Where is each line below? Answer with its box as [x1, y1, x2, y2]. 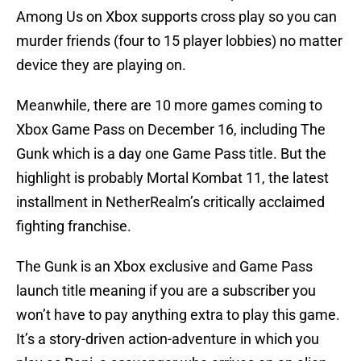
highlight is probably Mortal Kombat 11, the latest [16, 169, 329, 187]
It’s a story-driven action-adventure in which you [16, 330, 319, 348]
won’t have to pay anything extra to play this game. [16, 306, 340, 324]
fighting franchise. [16, 218, 131, 235]
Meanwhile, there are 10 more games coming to [16, 97, 322, 114]
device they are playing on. [16, 56, 186, 74]
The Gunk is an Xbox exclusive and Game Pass [16, 258, 313, 276]
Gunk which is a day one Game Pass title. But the [16, 145, 326, 163]
